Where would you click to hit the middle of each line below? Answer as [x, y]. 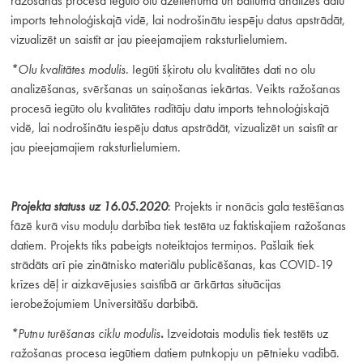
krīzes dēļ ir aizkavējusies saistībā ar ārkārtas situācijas [145, 284]
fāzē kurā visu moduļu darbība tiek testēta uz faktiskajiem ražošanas [178, 226]
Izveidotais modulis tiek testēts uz [246, 334]
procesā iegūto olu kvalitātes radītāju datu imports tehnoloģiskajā [169, 108]
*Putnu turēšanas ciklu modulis [85, 334]
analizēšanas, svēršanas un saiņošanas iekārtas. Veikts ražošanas [175, 88]
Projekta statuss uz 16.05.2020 [89, 207]
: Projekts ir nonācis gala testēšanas [256, 207]
